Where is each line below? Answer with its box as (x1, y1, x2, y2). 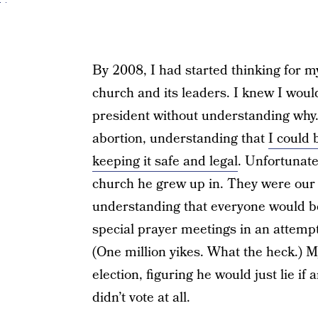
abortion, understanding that (92, 129, 268, 148)
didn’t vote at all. (92, 288, 190, 307)
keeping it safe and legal (92, 152, 238, 171)
